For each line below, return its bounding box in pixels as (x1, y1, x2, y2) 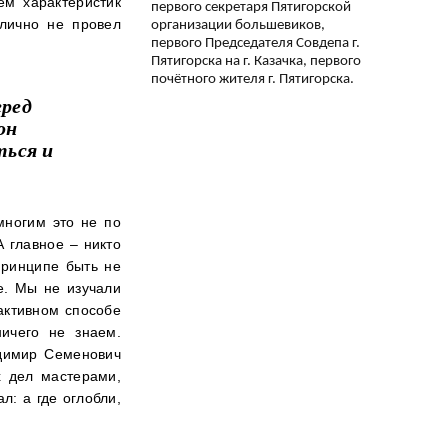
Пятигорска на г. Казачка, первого (151, 53, 361, 69)
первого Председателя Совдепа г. (151, 35, 360, 51)
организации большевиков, (151, 17, 325, 33)
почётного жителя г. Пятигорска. (151, 71, 354, 87)
